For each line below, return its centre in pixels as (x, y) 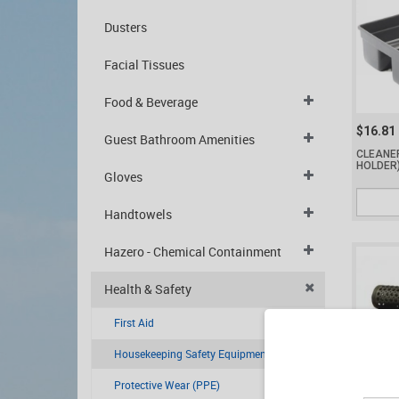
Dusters (126, 27)
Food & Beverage (151, 102)
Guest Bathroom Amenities (179, 139)
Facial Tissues (144, 65)
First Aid (134, 322)
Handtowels (138, 214)
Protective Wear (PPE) (167, 385)
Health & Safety (148, 289)
